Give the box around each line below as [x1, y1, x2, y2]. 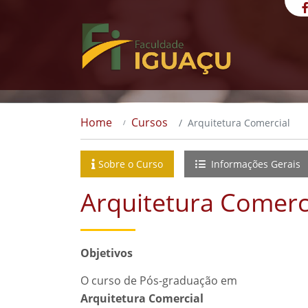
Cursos [131, 115, 168, 130]
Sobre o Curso [98, 157, 163, 170]
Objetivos [80, 245, 133, 261]
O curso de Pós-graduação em [80, 273, 237, 288]
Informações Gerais [208, 157, 300, 170]
